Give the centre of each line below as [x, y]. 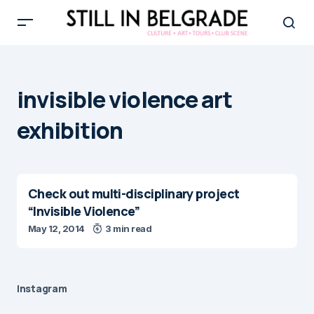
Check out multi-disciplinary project [134, 193]
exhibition [70, 130]
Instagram [42, 288]
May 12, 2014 [56, 228]
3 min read [129, 228]
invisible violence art [124, 100]
